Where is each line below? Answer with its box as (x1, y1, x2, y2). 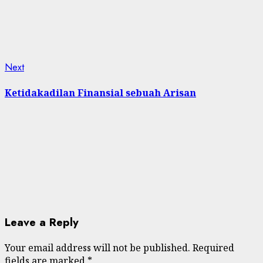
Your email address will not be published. (5, 241, 190, 254)
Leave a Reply (5, 214, 79, 231)
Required (193, 241, 234, 254)
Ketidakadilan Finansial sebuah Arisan (5, 86, 196, 100)
